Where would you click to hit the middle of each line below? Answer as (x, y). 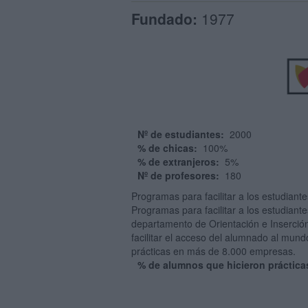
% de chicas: (169, 148)
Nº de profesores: (180, 175)
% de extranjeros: (180, 162)
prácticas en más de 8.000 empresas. (213, 251)
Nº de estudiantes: (182, 134)
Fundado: (164, 19)
